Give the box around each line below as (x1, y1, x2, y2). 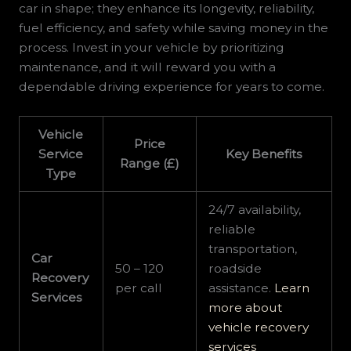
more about (208, 300, 283, 316)
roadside (208, 261, 262, 277)
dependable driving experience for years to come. (18, 79, 324, 95)
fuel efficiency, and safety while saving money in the (18, 20, 328, 36)
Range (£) (119, 156, 179, 172)
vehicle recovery (208, 320, 309, 335)
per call (115, 280, 163, 296)
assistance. (208, 280, 275, 296)
